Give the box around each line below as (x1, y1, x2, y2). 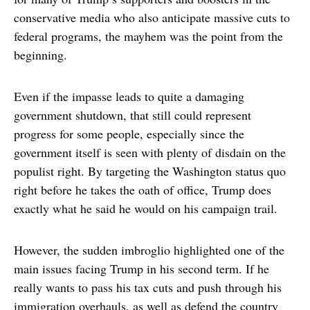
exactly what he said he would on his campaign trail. (14, 200, 277, 217)
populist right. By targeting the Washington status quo (14, 163, 286, 180)
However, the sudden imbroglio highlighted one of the (14, 241, 284, 259)
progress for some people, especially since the (14, 125, 244, 143)
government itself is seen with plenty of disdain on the (14, 144, 286, 161)
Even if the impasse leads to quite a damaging (14, 88, 244, 105)
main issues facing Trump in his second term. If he (14, 260, 269, 277)
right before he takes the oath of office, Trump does (14, 181, 271, 199)
